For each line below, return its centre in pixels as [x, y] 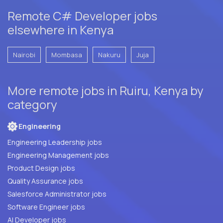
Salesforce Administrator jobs [57, 194]
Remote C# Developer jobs [82, 15]
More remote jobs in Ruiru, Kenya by [106, 90]
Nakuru [109, 55]
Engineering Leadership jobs [55, 142]
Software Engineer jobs [46, 207]
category [32, 104]
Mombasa [67, 55]
